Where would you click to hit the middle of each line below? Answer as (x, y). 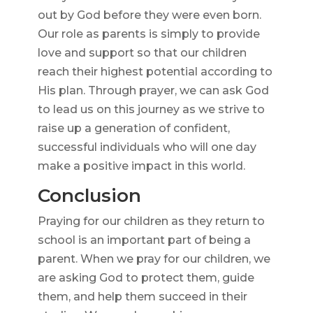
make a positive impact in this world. (141, 166)
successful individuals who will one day (147, 147)
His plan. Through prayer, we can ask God (153, 91)
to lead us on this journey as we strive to (151, 110)
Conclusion (89, 196)
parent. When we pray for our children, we (154, 259)
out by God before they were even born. (149, 15)
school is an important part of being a (144, 240)
